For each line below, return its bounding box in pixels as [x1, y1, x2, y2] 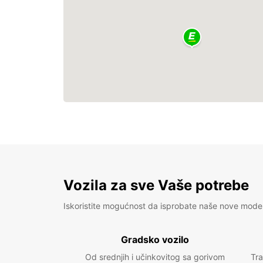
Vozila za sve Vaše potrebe [63, 177, 249, 194]
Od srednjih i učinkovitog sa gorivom [85, 252, 225, 262]
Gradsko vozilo [121, 234, 189, 245]
